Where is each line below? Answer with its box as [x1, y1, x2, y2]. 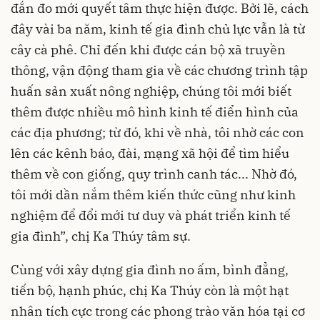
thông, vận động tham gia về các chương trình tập [11, 61, 308, 79]
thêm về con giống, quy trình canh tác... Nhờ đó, [11, 165, 297, 182]
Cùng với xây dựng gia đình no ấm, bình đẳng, [11, 261, 289, 278]
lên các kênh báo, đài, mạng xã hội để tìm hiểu [11, 144, 289, 161]
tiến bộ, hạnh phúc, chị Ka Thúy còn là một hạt [11, 281, 289, 299]
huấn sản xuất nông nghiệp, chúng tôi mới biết [11, 82, 291, 99]
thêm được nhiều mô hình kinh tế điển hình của [11, 103, 299, 120]
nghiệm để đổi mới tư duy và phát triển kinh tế [11, 206, 291, 224]
